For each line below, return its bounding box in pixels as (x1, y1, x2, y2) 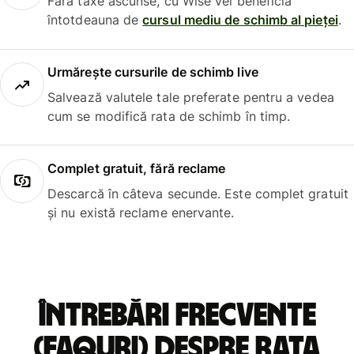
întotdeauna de (47, 12, 143, 28)
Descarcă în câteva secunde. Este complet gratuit (47, 185, 348, 201)
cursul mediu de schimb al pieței (142, 12, 338, 28)
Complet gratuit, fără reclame (47, 160, 226, 176)
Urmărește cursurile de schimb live (47, 64, 258, 81)
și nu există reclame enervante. (47, 204, 235, 220)
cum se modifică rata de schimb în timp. (47, 108, 291, 125)
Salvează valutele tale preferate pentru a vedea (47, 89, 334, 106)
